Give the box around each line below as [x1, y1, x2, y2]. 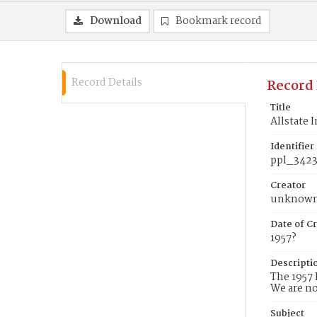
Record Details [71, 74, 142, 91]
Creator [270, 178, 306, 193]
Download [90, 13, 142, 30]
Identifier [270, 139, 314, 154]
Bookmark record [175, 13, 262, 30]
